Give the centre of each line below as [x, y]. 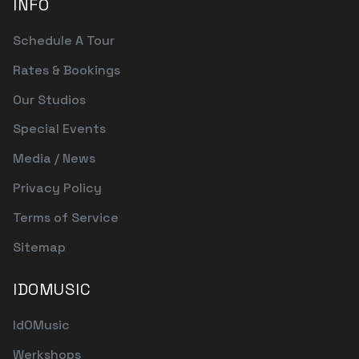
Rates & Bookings [67, 70]
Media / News [54, 159]
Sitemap [39, 247]
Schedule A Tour [64, 41]
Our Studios [49, 99]
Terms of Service [66, 217]
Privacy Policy [57, 188]
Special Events [59, 129]
